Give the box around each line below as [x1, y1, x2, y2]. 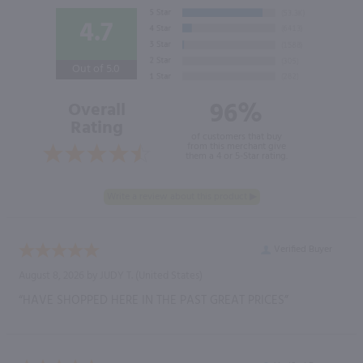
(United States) [133, 267, 203, 284]
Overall [67, 96, 126, 125]
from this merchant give [186, 138, 286, 155]
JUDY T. [100, 267, 133, 284]
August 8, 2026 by [19, 267, 100, 284]
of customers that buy [190, 128, 282, 145]
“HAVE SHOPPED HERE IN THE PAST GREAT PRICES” [19, 290, 288, 310]
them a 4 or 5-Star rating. [185, 147, 288, 164]
